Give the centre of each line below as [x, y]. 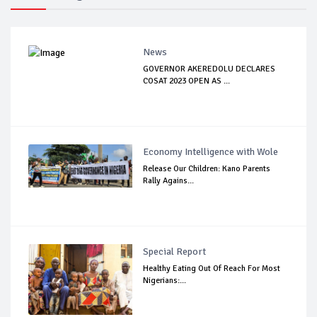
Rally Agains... [169, 181]
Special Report [175, 252]
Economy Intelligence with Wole [211, 152]
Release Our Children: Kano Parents [207, 169]
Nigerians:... [165, 281]
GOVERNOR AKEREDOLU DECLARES [209, 69]
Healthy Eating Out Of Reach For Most [212, 269]
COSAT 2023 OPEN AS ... [187, 81]
